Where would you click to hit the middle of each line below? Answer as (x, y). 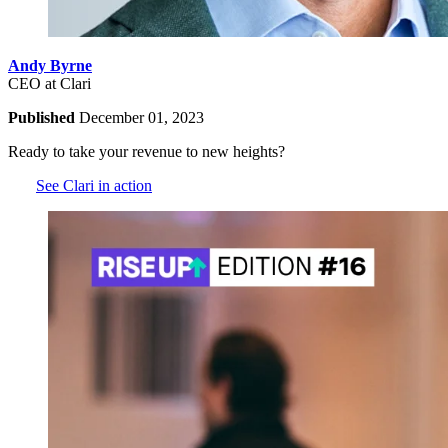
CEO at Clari (49, 83)
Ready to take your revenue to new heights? (146, 151)
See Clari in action (94, 185)
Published (43, 117)
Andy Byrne (50, 65)
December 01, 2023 (141, 117)
